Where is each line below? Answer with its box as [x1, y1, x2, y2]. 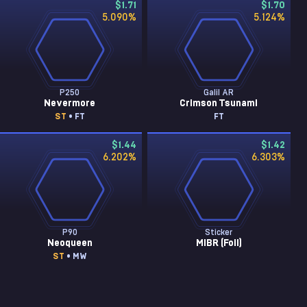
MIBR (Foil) [195, 238, 242, 248]
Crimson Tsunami [180, 99, 258, 108]
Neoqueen [47, 238, 93, 248]
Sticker [205, 228, 233, 236]
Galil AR [204, 88, 234, 97]
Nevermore [44, 99, 96, 108]
